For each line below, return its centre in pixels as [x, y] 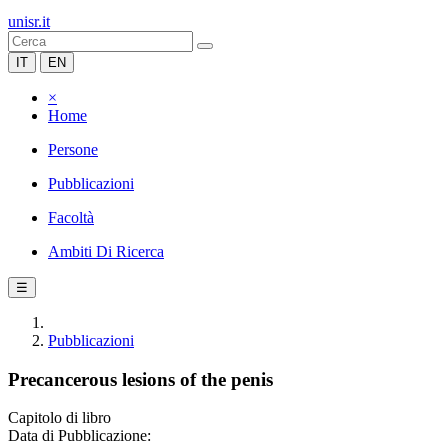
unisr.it [29, 21]
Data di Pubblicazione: [79, 436]
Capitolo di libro [59, 418]
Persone [73, 149]
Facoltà [71, 217]
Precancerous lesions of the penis [140, 379]
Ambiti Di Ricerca [106, 251]
